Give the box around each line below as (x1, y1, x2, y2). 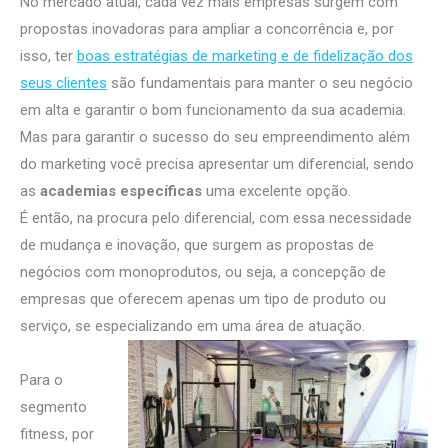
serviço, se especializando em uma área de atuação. (20, 317, 365, 335)
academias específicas (40, 182, 202, 200)
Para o (20, 371, 63, 389)
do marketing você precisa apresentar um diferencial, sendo (20, 155, 414, 173)
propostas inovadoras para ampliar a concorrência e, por (20, 20, 394, 38)
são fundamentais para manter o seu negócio (107, 74, 413, 92)
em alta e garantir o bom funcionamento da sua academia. (20, 101, 406, 119)
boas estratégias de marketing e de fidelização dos (77, 47, 413, 65)
